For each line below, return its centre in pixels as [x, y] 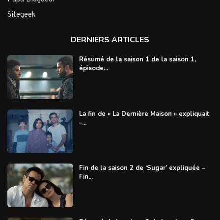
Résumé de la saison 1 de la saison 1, [137, 60]
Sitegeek [21, 15]
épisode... [93, 69]
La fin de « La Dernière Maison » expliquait [144, 114]
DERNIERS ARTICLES [110, 40]
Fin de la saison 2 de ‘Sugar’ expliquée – [142, 168]
